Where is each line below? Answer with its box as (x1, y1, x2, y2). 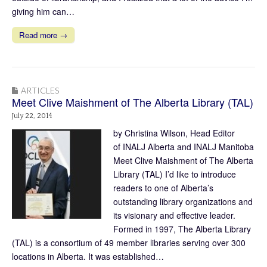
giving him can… (12, 5, 74, 18)
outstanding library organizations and (113, 195, 253, 208)
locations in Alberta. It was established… (12, 250, 164, 263)
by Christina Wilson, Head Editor (113, 127, 235, 139)
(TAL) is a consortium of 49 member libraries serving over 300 (12, 237, 246, 249)
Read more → (19, 29, 67, 41)
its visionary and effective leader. (113, 209, 235, 222)
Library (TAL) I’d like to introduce (113, 168, 236, 181)
